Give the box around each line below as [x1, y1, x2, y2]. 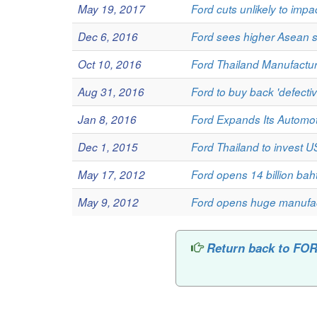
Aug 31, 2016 [78, 84, 144, 99]
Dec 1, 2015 [78, 139, 138, 154]
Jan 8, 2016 [78, 112, 137, 127]
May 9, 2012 [78, 195, 139, 209]
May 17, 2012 [78, 167, 145, 182]
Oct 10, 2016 [78, 57, 142, 71]
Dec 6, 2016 [78, 29, 138, 44]
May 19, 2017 [78, 1, 145, 16]
